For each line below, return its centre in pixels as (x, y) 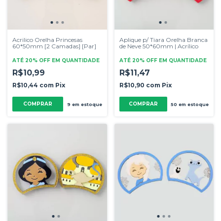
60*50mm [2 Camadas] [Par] (54, 46)
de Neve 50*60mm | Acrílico (159, 46)
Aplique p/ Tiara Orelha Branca (163, 40)
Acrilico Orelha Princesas (47, 40)
